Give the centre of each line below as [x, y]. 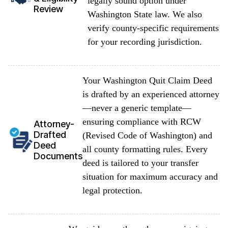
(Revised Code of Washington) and [147, 135]
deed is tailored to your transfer [140, 163]
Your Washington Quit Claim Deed [147, 80]
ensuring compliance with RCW [142, 122]
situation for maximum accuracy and [150, 177]
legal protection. [112, 190]
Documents [58, 156]
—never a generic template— [137, 108]
